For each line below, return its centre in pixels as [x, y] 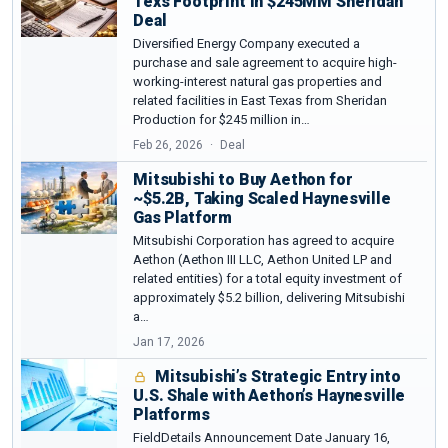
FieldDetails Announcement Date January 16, [261, 437]
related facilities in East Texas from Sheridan [260, 100]
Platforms [171, 414]
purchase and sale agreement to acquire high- [265, 62]
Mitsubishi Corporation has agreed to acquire [263, 240]
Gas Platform [183, 217]
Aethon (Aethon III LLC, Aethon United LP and [262, 259]
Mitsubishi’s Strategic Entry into [276, 376]
